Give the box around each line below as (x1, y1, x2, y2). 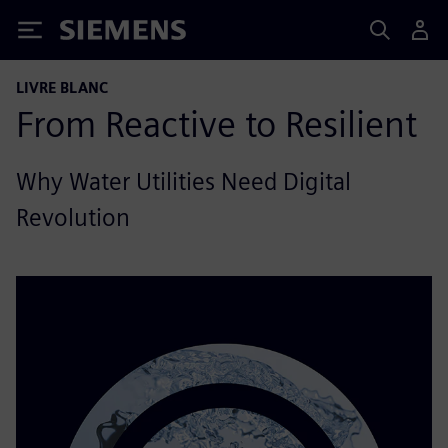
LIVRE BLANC (16, 79, 108, 96)
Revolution (16, 203, 130, 232)
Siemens (60, 23, 126, 44)
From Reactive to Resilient (16, 102, 417, 146)
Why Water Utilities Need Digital (16, 167, 351, 196)
